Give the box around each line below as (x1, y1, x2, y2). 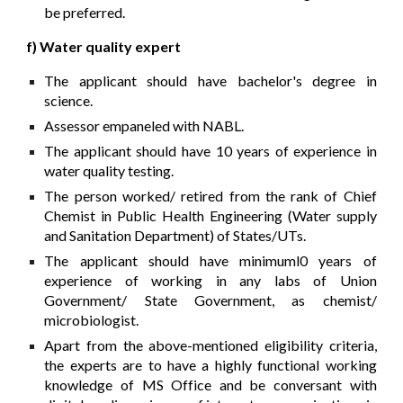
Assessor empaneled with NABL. (44, 117, 245, 135)
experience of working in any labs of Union (44, 272, 377, 290)
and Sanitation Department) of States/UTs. (44, 227, 307, 245)
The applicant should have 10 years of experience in (44, 142, 377, 160)
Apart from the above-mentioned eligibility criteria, (44, 336, 377, 354)
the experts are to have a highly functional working (44, 356, 377, 374)
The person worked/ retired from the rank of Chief (44, 187, 377, 205)
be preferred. (44, 4, 126, 22)
